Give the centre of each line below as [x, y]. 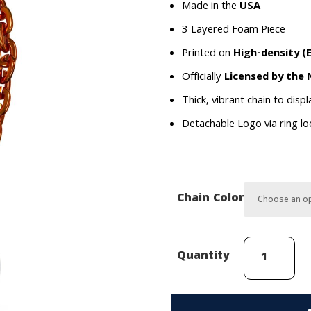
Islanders [264, 282]
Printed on [207, 54]
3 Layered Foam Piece [233, 30]
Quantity [204, 256]
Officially [203, 77]
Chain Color [210, 199]
